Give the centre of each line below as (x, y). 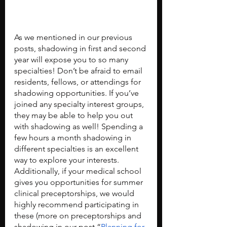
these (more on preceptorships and (79, 215)
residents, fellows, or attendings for (79, 82)
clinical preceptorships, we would (75, 193)
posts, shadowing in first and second (81, 48)
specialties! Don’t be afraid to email (79, 70)
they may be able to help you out (74, 115)
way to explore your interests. (68, 160)
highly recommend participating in (78, 204)
